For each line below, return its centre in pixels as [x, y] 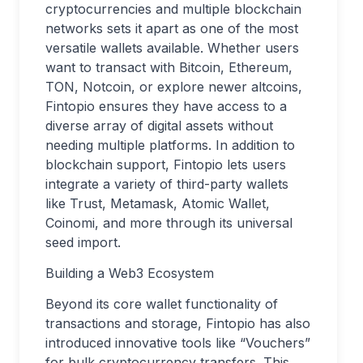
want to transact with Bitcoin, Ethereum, [169, 67]
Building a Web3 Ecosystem [130, 273]
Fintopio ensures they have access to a [166, 106]
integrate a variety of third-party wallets [167, 184]
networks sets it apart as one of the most [172, 28]
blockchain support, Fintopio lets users [166, 164]
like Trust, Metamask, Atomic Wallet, [158, 203]
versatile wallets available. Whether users [172, 48]
